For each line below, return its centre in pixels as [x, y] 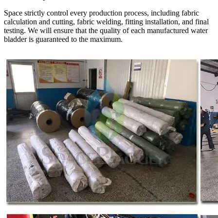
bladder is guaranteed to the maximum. [63, 39]
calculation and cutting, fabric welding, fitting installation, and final [106, 22]
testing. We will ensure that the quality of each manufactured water [106, 31]
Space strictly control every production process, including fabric [101, 13]
